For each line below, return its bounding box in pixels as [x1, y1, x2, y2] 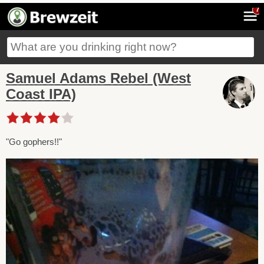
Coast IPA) [6, 86, 76, 102]
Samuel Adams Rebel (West [6, 70, 191, 86]
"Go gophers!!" [6, 136, 62, 147]
